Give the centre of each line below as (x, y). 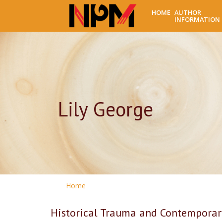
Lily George (106, 109)
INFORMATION (197, 19)
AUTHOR (188, 12)
